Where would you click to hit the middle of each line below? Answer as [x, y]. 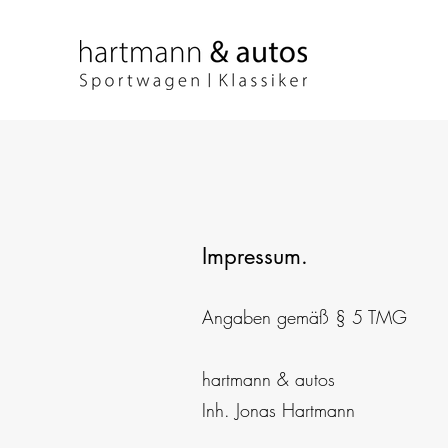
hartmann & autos [268, 379]
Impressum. [255, 256]
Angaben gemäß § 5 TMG [304, 317]
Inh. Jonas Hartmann [278, 410]
